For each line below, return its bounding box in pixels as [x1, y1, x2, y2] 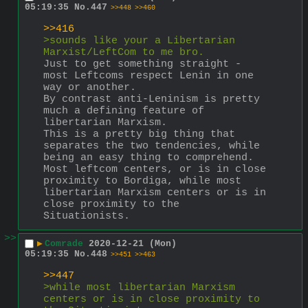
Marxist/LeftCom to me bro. [43, 46, 204, 58]
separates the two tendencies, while [43, 140, 260, 152]
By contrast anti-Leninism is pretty [43, 93, 260, 105]
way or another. [43, 81, 136, 93]
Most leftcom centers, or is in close [43, 163, 266, 175]
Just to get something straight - [43, 58, 241, 70]
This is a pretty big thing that [43, 128, 235, 140]
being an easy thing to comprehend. [43, 151, 260, 164]
